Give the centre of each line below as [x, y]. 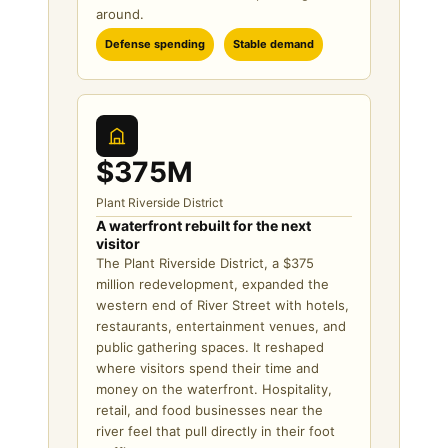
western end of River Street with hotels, [222, 304]
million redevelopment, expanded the [212, 283]
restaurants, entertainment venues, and [221, 325]
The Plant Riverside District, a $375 [205, 262]
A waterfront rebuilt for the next [203, 225]
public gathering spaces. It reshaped [210, 346]
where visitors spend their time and [207, 367]
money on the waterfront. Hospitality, [214, 388]
